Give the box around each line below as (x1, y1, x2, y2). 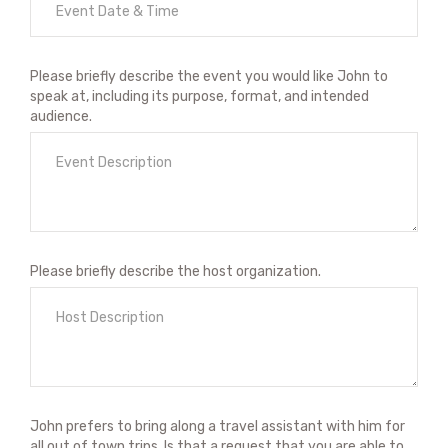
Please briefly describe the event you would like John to (30, 68, 388, 85)
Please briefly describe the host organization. (30, 263, 321, 280)
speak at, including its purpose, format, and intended (30, 88, 369, 105)
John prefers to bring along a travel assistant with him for (30, 418, 405, 435)
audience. (30, 108, 92, 125)
